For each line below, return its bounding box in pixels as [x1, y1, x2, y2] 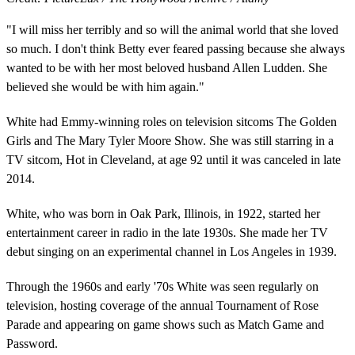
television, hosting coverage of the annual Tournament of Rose [6, 298, 319, 312]
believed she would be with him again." [6, 79, 204, 94]
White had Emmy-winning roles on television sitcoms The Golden [6, 114, 337, 128]
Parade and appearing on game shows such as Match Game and [6, 317, 324, 331]
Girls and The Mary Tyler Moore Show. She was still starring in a [6, 133, 334, 147]
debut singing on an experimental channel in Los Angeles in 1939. [6, 244, 337, 258]
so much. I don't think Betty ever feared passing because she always [6, 41, 345, 55]
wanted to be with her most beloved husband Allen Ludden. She [6, 60, 327, 74]
